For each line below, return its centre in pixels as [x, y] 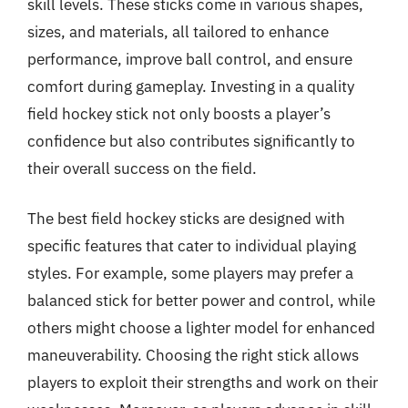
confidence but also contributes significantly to [191, 141]
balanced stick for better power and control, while [201, 301]
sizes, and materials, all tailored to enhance [178, 31]
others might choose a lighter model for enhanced [201, 328]
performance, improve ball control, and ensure [190, 59]
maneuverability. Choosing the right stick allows [193, 355]
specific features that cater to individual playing [192, 246]
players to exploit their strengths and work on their [203, 382]
